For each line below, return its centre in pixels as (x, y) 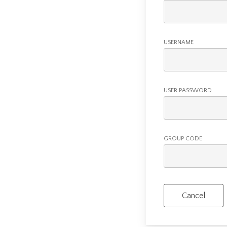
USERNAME (179, 42)
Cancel (194, 195)
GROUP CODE (183, 138)
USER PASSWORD (188, 90)
